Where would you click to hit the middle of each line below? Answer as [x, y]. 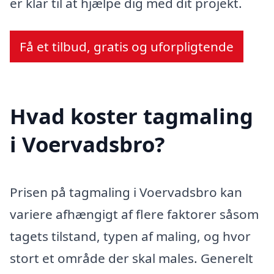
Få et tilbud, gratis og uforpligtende [127, 47]
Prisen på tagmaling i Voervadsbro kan [126, 192]
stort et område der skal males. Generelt [131, 258]
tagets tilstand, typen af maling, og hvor [130, 236]
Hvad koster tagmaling [131, 116]
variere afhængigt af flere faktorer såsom [134, 214]
